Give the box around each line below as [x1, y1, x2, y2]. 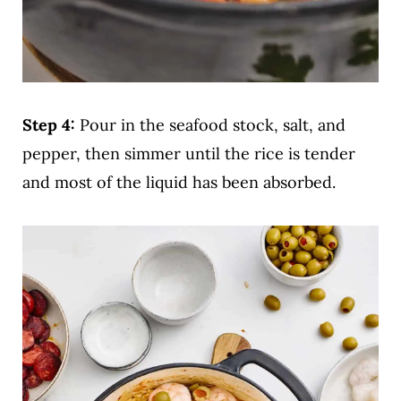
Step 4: [21, 114, 80, 135]
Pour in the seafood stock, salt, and [79, 114, 346, 135]
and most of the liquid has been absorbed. [21, 171, 336, 192]
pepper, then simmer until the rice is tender [21, 142, 355, 164]
